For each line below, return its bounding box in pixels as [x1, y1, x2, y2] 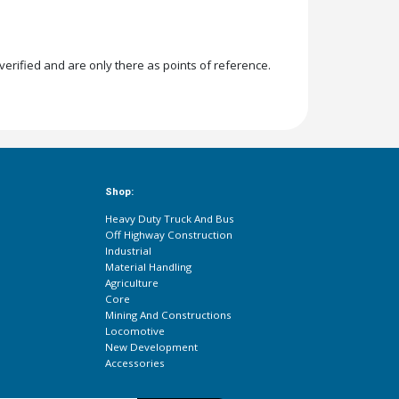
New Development [105, 340, 199, 354]
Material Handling [105, 260, 192, 274]
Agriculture [105, 276, 159, 290]
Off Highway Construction [105, 228, 233, 242]
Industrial [105, 244, 152, 258]
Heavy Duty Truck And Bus [105, 212, 235, 226]
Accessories [105, 356, 166, 370]
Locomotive [105, 324, 166, 338]
